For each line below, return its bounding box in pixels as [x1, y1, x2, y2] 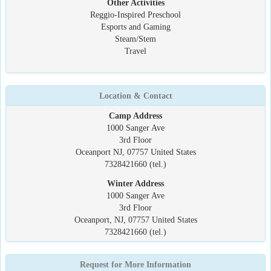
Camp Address [109, 111, 162, 120]
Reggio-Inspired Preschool [90, 10, 181, 19]
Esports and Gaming [100, 22, 171, 31]
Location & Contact [99, 91, 172, 100]
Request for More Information [80, 260, 191, 269]
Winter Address [107, 178, 164, 188]
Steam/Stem [115, 34, 156, 44]
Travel [125, 46, 146, 56]
